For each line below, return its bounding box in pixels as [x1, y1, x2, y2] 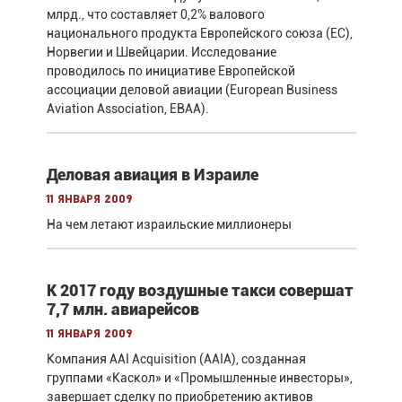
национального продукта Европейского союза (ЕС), [46, 25, 353, 40]
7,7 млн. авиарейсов [46, 299, 199, 319]
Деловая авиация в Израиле [46, 164, 258, 184]
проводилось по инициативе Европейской [46, 63, 295, 78]
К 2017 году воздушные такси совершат [46, 280, 354, 300]
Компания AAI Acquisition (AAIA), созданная [46, 351, 306, 366]
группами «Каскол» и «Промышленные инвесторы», [46, 370, 353, 385]
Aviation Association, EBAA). [46, 100, 209, 116]
